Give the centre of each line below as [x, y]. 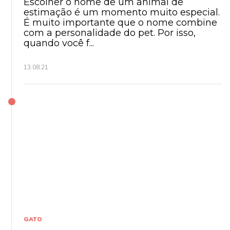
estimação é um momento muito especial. [122, 12]
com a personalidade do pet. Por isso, [110, 33]
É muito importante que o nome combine [120, 22]
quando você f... [59, 43]
